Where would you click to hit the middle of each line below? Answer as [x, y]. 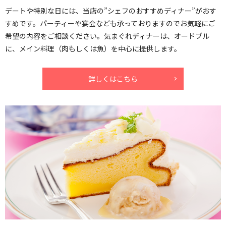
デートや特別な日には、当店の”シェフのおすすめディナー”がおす [111, 10]
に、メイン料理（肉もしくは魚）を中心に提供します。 [93, 48]
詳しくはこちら [113, 78]
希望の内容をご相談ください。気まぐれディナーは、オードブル [107, 36]
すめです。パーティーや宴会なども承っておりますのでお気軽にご [110, 23]
